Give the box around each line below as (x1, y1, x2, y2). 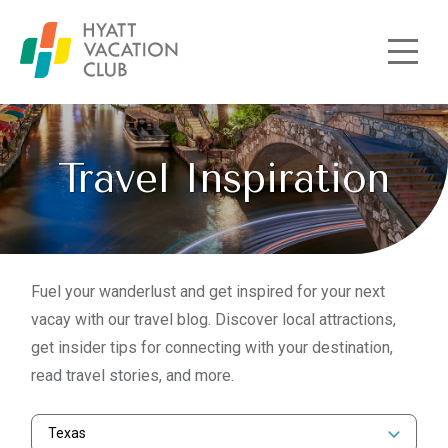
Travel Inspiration (58, 155, 390, 202)
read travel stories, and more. (31, 366, 234, 385)
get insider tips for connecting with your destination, (31, 338, 393, 357)
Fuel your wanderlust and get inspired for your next (31, 282, 385, 301)
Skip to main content (19, 50, 161, 70)
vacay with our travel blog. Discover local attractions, (31, 310, 396, 329)
